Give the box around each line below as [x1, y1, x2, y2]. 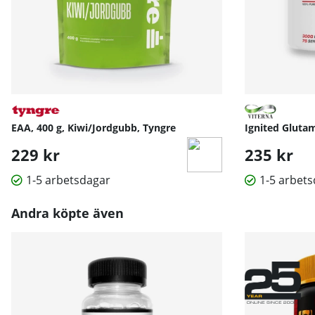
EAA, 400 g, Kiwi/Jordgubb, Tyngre [11, 121, 176, 135]
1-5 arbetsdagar [26, 172, 110, 188]
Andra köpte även [11, 205, 124, 222]
